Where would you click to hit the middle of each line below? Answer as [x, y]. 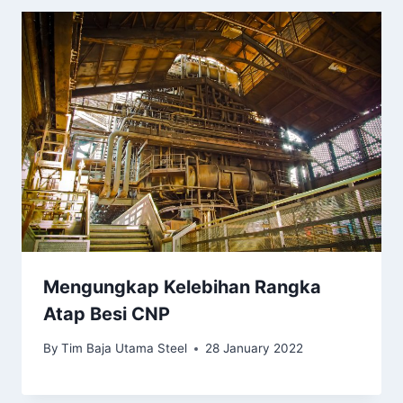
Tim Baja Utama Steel [125, 349]
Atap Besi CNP [107, 313]
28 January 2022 [255, 349]
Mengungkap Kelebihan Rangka [182, 287]
